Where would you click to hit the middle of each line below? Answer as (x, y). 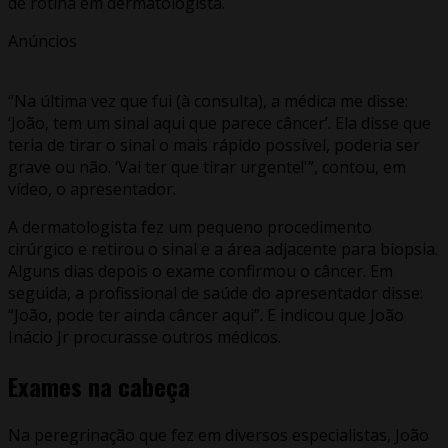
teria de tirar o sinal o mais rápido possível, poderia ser (214, 144)
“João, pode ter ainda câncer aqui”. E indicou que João (206, 314)
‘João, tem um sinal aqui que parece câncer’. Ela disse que (219, 122)
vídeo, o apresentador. (94, 188)
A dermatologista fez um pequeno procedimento (190, 226)
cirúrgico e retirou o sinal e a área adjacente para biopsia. (223, 248)
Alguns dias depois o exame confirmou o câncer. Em (200, 270)
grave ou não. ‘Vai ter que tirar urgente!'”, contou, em (207, 166)
